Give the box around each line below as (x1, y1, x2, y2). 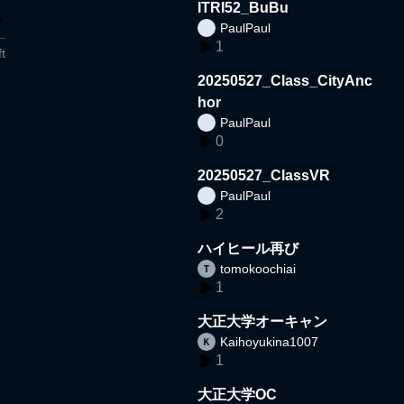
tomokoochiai (220, 261, 297, 276)
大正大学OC (197, 386, 278, 402)
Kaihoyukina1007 (220, 334, 319, 349)
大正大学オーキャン (197, 313, 328, 329)
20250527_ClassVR (197, 167, 331, 183)
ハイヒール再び (197, 240, 299, 256)
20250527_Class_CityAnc (197, 72, 373, 88)
